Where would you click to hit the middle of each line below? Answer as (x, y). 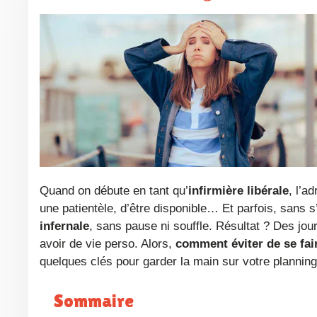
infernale (64, 226)
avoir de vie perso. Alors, (108, 243)
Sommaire (94, 300)
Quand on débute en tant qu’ (119, 190)
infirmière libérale (238, 190)
